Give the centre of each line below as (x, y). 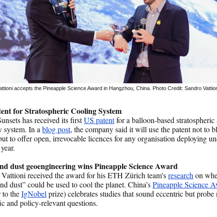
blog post (56, 129)
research (181, 175)
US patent (99, 120)
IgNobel (34, 194)
